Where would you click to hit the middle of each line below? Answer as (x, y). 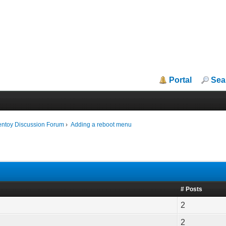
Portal (181, 80)
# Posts (192, 189)
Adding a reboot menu (101, 125)
